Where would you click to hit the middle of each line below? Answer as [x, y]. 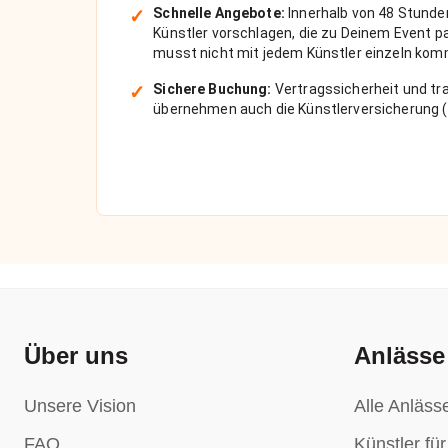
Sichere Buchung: [212, 89]
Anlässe [399, 355]
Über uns [76, 355]
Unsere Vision [80, 406]
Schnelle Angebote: [219, 13]
